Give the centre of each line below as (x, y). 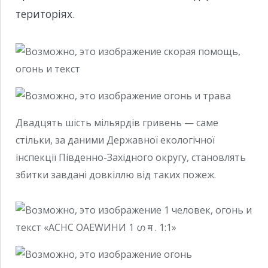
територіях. (45, 14)
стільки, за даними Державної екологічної (115, 140)
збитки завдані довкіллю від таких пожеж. (116, 174)
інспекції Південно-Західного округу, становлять (131, 157)
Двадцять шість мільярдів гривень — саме (117, 122)
